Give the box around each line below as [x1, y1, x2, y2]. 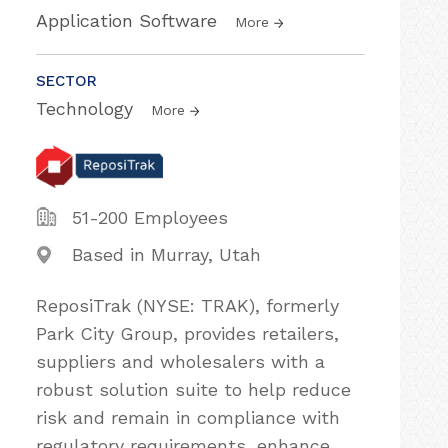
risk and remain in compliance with [36, 407, 340, 428]
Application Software [36, 10, 223, 31]
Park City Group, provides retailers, [36, 323, 339, 344]
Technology [36, 98, 139, 119]
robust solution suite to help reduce [36, 379, 351, 400]
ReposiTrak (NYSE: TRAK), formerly [36, 295, 339, 316]
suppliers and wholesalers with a [36, 351, 325, 372]
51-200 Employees [72, 207, 228, 228]
